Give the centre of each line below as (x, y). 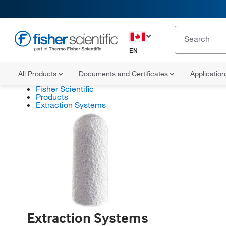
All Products (38, 74)
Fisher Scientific (65, 89)
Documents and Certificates (124, 74)
